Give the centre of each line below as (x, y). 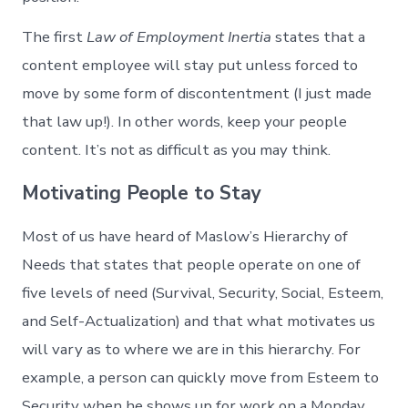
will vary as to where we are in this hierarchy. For (192, 350)
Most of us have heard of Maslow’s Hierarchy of (185, 237)
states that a (319, 37)
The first (55, 37)
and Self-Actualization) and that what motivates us (199, 321)
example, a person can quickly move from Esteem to (201, 378)
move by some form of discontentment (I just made (197, 94)
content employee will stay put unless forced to (190, 66)
